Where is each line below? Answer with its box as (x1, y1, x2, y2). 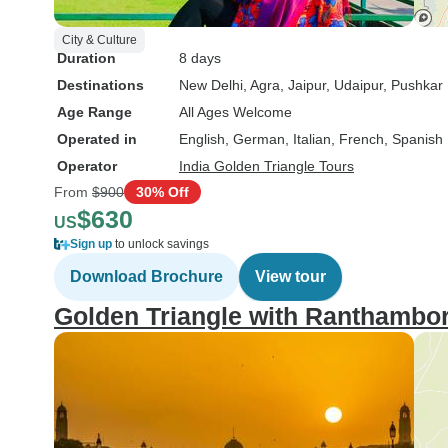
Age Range (57, 104, 132, 120)
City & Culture (62, 33, 137, 47)
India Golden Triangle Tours (179, 158, 354, 174)
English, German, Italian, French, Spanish (179, 131, 443, 147)
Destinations (57, 77, 144, 93)
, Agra (243, 77, 280, 93)
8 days (179, 50, 221, 66)
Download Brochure (70, 268, 223, 285)
